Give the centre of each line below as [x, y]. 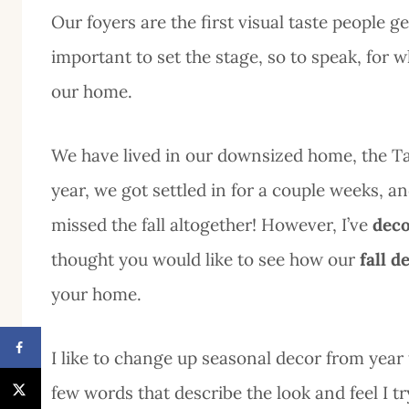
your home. [96, 294]
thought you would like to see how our [203, 260]
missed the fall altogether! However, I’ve [210, 225]
